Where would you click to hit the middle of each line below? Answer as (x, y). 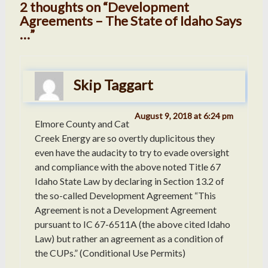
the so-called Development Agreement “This (125, 196)
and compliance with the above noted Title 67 (127, 167)
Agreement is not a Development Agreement (125, 210)
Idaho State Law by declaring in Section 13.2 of (129, 181)
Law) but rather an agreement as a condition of (129, 239)
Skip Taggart (113, 85)
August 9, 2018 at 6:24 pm (184, 116)
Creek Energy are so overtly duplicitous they (124, 138)
